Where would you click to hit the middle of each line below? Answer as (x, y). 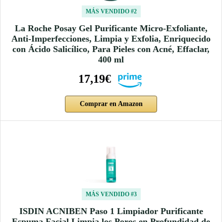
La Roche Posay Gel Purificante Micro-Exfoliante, (111, 28)
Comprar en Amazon (111, 104)
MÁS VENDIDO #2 (111, 11)
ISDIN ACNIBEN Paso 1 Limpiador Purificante (111, 211)
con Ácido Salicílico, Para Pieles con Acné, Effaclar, (111, 49)
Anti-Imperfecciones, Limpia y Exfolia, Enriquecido (111, 38)
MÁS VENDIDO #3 (111, 194)
